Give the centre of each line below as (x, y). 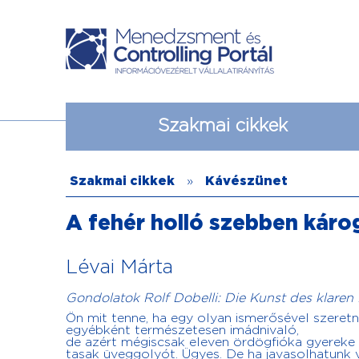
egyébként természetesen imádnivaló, (182, 331)
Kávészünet (246, 182)
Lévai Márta (119, 268)
